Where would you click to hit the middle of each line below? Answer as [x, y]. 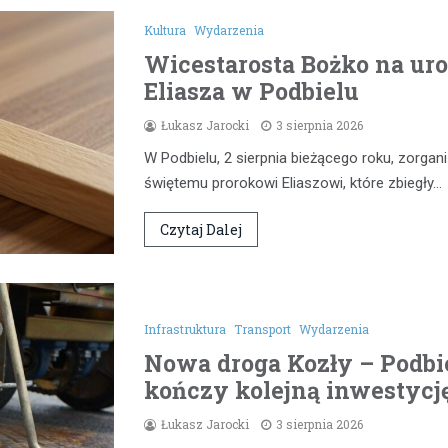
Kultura [165, 30]
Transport [262, 328]
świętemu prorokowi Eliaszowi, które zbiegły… [293, 183]
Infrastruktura [185, 328]
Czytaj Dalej [201, 230]
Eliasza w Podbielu [251, 91]
